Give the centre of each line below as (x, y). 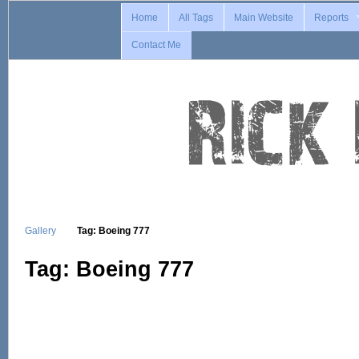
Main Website (264, 17)
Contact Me (157, 45)
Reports (332, 17)
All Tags (196, 17)
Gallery (40, 230)
